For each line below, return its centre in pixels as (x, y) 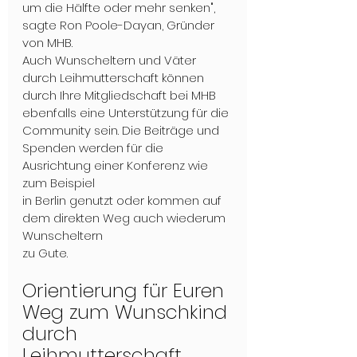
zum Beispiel (59, 183)
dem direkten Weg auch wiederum (126, 218)
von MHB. (47, 43)
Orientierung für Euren (126, 291)
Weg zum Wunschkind (127, 312)
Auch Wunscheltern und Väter (111, 61)
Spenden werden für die (94, 148)
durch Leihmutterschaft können (115, 78)
